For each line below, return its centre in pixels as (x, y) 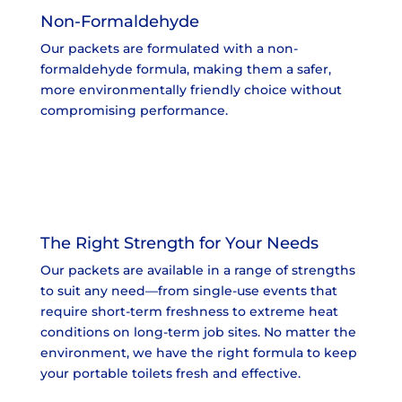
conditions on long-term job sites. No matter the (198, 332)
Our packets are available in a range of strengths (197, 270)
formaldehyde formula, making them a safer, (185, 69)
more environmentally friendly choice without (191, 89)
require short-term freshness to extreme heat (189, 311)
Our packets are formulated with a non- (169, 48)
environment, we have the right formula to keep (198, 352)
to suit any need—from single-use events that (188, 290)
